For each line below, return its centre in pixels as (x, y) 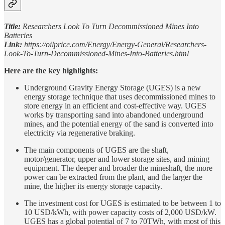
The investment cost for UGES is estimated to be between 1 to (123, 203)
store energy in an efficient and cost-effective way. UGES (115, 105)
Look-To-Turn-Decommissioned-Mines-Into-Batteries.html (96, 53)
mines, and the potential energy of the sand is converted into (119, 124)
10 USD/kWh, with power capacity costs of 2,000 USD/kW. (120, 212)
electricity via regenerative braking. (80, 133)
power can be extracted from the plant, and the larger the (113, 177)
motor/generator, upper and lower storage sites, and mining (117, 159)
